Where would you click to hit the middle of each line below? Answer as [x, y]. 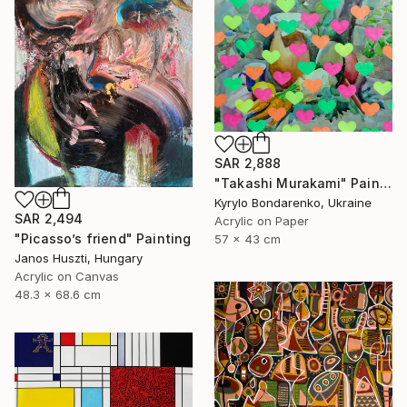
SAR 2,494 [49, 219]
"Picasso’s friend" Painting [103, 239]
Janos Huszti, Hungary [79, 258]
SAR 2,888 [248, 163]
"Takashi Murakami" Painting [385, 183]
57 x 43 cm [248, 238]
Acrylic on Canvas [67, 277]
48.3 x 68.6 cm [58, 295]
